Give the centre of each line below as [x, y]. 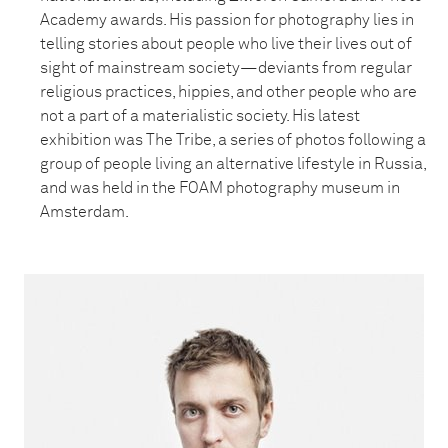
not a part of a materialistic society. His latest [200, 116]
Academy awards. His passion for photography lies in [227, 20]
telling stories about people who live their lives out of [226, 44]
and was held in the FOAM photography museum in [220, 188]
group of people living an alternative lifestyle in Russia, [233, 164]
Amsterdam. [84, 212]
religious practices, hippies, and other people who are [228, 92]
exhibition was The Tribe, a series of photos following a [233, 140]
